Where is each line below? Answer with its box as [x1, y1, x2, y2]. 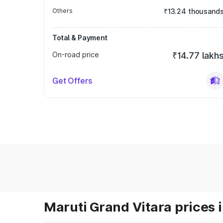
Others [52, 7, 73, 14]
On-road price [52, 50, 99, 59]
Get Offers [52, 76, 92, 86]
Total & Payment [52, 33, 108, 42]
